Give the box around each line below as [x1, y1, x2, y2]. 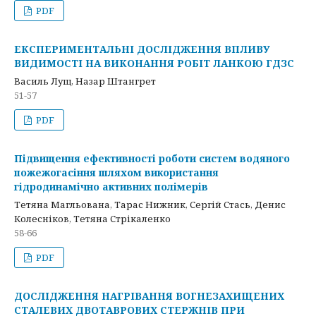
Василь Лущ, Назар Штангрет [14, 75, 156, 87]
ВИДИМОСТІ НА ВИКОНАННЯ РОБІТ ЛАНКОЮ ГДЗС [14, 56, 294, 70]
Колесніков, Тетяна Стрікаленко [14, 212, 171, 225]
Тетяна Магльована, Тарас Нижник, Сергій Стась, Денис [14, 198, 286, 211]
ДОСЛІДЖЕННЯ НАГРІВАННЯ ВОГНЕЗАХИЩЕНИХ [14, 289, 284, 303]
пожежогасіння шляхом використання [14, 166, 219, 179]
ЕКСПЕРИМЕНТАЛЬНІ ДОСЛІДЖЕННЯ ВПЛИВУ [14, 42, 270, 56]
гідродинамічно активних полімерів [14, 180, 208, 193]
